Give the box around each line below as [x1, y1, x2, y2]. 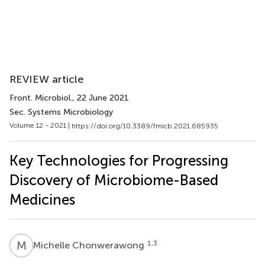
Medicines [9, 190, 75, 208]
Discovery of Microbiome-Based [9, 171, 218, 189]
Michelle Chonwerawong [33, 239, 147, 251]
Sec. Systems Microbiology [9, 107, 113, 117]
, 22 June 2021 [72, 93, 129, 103]
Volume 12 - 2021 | [9, 121, 72, 130]
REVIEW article [9, 73, 84, 86]
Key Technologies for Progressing [9, 151, 228, 169]
